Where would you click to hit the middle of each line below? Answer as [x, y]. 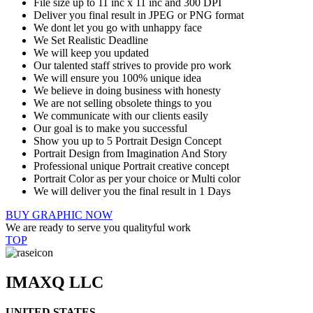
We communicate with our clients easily [121, 115]
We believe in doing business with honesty [127, 90]
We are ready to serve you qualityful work [98, 227]
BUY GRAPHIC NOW [59, 214]
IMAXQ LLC [54, 282]
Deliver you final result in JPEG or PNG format [139, 15]
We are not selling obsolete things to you [123, 103]
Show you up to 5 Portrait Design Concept [128, 140]
